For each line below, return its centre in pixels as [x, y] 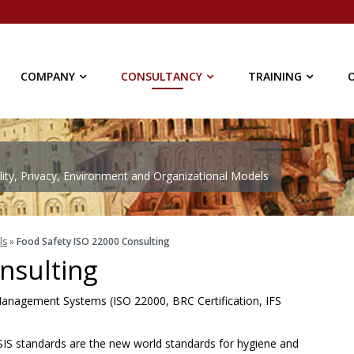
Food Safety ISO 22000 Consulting [93, 241]
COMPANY [48, 76]
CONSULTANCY [162, 76]
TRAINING [275, 76]
